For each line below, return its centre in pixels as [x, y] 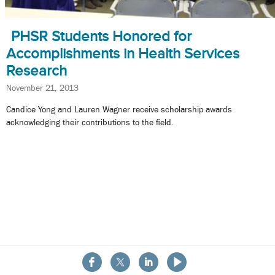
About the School [137, 267]
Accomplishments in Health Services [123, 53]
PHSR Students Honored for [101, 36]
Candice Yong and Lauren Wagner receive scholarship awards [119, 110]
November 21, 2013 [42, 87]
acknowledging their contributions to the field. [90, 122]
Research [37, 70]
